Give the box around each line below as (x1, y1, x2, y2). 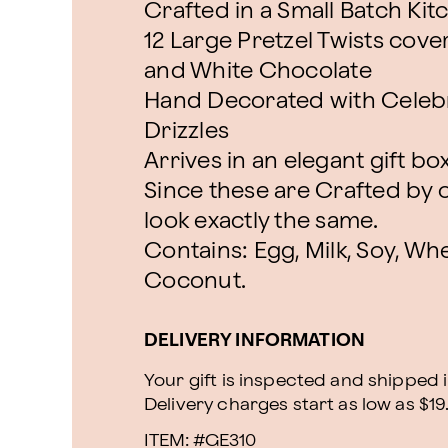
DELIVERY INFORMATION (144, 332, 365, 349)
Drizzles (144, 121, 229, 142)
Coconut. (144, 271, 246, 292)
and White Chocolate (144, 61, 372, 82)
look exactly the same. (144, 211, 379, 232)
